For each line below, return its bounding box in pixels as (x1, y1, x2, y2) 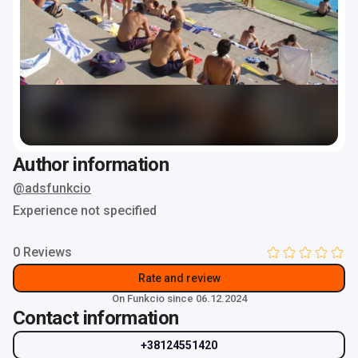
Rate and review (137, 272, 221, 284)
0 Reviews (13, 245, 72, 260)
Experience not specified (13, 203, 157, 218)
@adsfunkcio (13, 181, 91, 196)
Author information (13, 153, 169, 176)
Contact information (13, 307, 179, 329)
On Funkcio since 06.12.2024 (111, 292, 247, 304)
